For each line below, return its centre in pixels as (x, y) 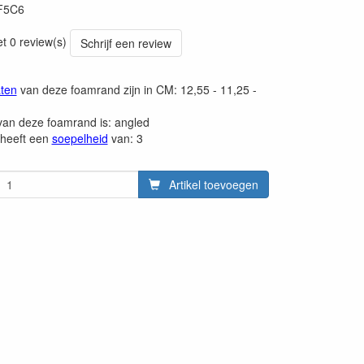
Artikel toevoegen (213, 184)
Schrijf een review (126, 43)
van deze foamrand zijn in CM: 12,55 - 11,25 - (136, 89)
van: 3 (125, 138)
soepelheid (80, 138)
